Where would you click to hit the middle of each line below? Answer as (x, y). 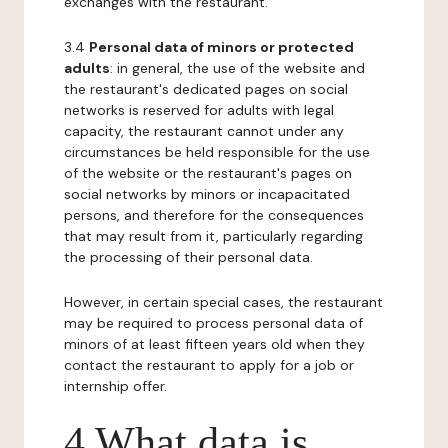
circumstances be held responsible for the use (217, 152)
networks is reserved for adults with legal (199, 110)
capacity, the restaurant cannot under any (204, 131)
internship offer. (115, 386)
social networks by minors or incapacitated (207, 194)
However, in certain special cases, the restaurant (223, 302)
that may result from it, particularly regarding (213, 236)
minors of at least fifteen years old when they (214, 344)
